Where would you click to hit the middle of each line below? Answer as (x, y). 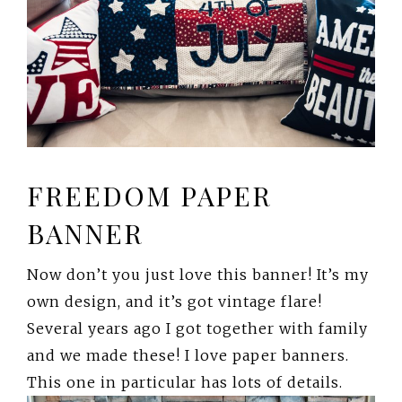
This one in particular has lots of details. (185, 382)
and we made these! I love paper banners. (188, 355)
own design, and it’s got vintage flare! (175, 301)
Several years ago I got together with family (197, 328)
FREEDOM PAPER (149, 195)
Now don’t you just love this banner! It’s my (198, 274)
